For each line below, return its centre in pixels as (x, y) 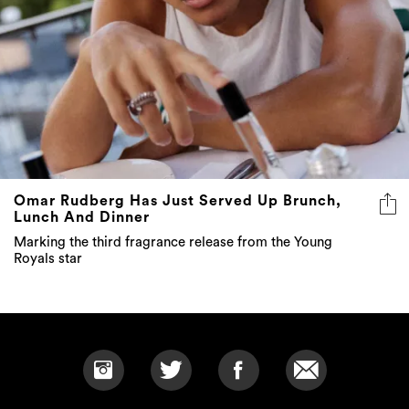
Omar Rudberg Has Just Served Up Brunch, (178, 201)
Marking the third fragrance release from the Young (173, 243)
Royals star (48, 259)
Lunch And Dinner (82, 218)
